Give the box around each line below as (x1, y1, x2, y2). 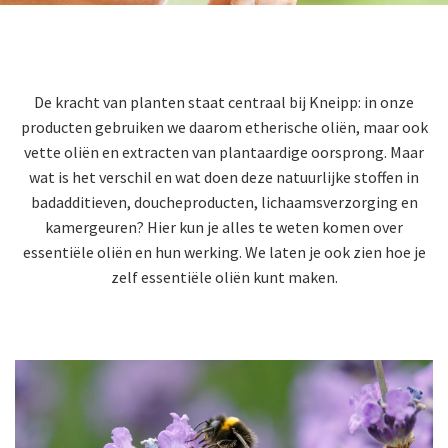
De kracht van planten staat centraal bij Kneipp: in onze (34, 91, 414, 112)
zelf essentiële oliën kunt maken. (110, 266, 338, 287)
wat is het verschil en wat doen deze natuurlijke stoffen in (29, 166, 419, 187)
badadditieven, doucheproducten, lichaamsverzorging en (30, 191, 418, 212)
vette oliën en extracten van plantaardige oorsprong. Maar (24, 141, 424, 162)
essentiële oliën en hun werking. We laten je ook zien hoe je (22, 241, 426, 262)
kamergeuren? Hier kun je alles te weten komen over (45, 216, 403, 237)
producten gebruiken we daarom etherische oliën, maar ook (20, 116, 428, 137)
